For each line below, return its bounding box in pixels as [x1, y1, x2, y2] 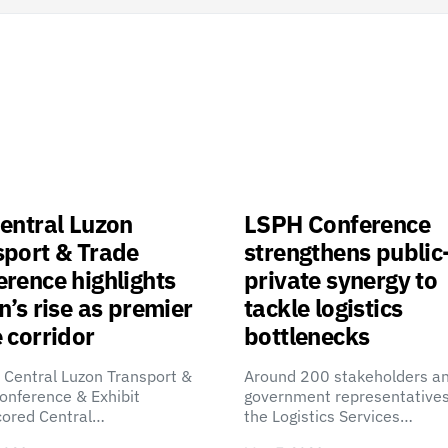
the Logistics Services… [244, 406, 413, 426]
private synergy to [244, 264, 438, 296]
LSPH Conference [244, 208, 430, 240]
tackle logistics [244, 292, 403, 324]
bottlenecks [244, 320, 370, 352]
